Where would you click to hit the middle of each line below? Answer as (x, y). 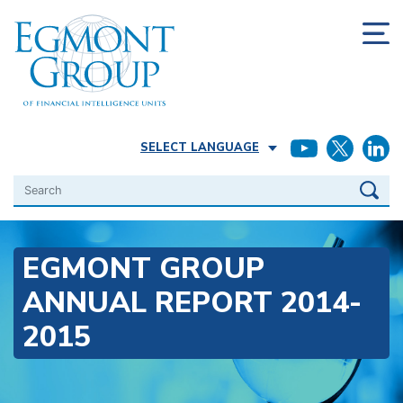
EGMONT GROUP (143, 269)
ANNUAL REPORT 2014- (192, 303)
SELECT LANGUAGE (200, 148)
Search (36, 185)
